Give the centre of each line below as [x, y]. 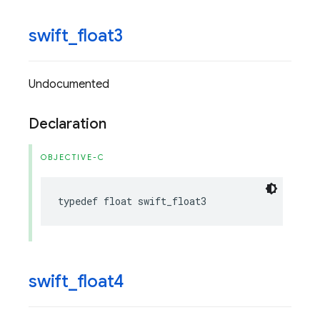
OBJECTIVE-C [73, 157]
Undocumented [69, 84]
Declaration [67, 124]
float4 [101, 281]
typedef [78, 201]
